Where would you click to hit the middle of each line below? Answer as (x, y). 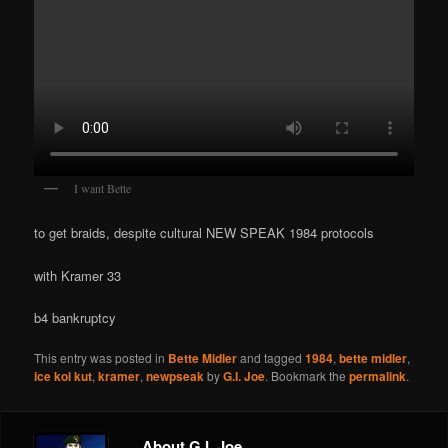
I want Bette (103, 187)
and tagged (271, 357)
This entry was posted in (101, 357)
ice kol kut (63, 375)
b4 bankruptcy (75, 317)
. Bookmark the (307, 375)
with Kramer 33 (78, 275)
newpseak (175, 375)
